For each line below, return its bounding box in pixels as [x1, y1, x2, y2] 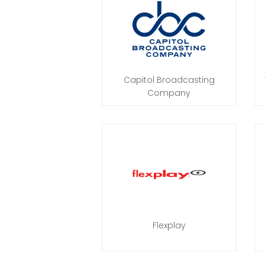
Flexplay [152, 219, 186, 231]
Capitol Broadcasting [123, 74, 215, 86]
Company [147, 87, 191, 99]
